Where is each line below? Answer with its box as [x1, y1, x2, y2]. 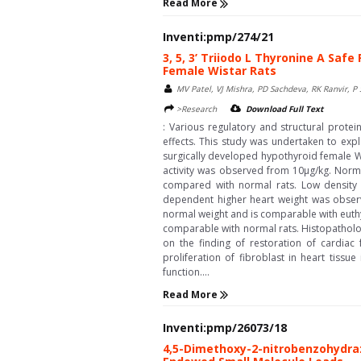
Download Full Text [246, 102, 323, 114]
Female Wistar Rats [163, 62, 276, 78]
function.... [163, 264, 210, 279]
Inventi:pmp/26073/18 [163, 320, 287, 336]
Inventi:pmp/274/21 [163, 28, 274, 44]
